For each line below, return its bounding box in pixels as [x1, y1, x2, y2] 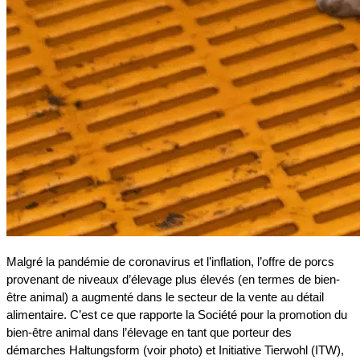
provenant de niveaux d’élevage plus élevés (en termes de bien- [6, 272, 340, 287]
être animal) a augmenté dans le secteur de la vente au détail [6, 290, 324, 305]
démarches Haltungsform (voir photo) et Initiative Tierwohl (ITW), [6, 343, 344, 358]
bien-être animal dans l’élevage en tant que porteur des [6, 325, 292, 340]
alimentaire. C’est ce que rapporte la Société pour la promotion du [6, 308, 347, 322]
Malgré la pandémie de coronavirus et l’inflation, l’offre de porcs [6, 255, 334, 269]
